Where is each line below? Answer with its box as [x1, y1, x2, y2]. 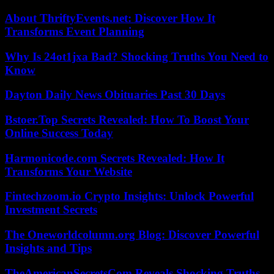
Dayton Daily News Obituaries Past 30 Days [5, 88, 225, 102]
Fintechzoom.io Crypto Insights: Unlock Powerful [5, 190, 254, 203]
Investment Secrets [5, 203, 97, 217]
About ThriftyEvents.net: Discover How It [5, 11, 215, 24]
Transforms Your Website [5, 165, 132, 178]
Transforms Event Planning [5, 24, 144, 38]
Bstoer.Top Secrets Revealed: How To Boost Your [5, 113, 249, 127]
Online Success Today [5, 127, 113, 140]
